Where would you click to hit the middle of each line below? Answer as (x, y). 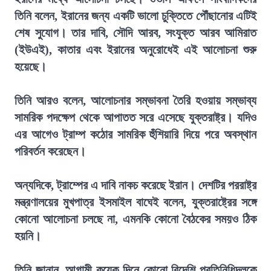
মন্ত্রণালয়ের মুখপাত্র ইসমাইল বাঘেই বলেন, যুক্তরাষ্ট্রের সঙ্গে (135, 202)
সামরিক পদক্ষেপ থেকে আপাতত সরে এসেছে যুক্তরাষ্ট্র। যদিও (135, 117)
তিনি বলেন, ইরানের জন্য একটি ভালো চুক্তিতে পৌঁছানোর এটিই (135, 16)
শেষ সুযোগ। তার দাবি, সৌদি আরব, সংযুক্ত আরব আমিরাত (135, 33)
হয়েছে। (31, 67)
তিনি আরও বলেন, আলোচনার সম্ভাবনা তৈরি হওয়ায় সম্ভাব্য (135, 100)
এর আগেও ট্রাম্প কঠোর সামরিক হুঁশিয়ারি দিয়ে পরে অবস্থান (135, 134)
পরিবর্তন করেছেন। (50, 151)
